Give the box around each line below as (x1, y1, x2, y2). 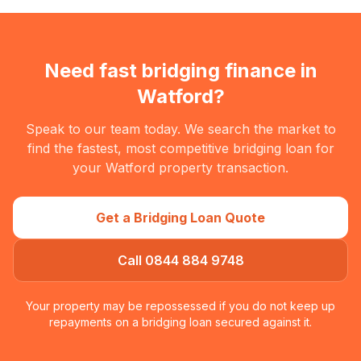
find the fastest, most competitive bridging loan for (27, 140, 334, 156)
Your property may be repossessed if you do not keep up (26, 299, 335, 313)
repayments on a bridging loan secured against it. (49, 315, 312, 329)
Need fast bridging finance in (44, 59, 317, 82)
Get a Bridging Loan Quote (96, 210, 265, 226)
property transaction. (155, 160, 288, 176)
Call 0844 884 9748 (117, 252, 244, 268)
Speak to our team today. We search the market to (25, 121, 336, 137)
